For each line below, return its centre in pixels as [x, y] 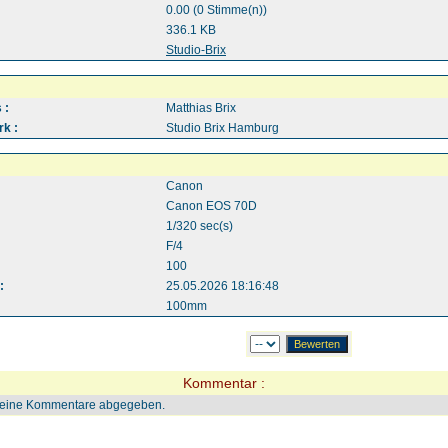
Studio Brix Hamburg [222, 128]
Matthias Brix [201, 108]
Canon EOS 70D [211, 206]
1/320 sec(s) [199, 226]
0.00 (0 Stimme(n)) [216, 10]
